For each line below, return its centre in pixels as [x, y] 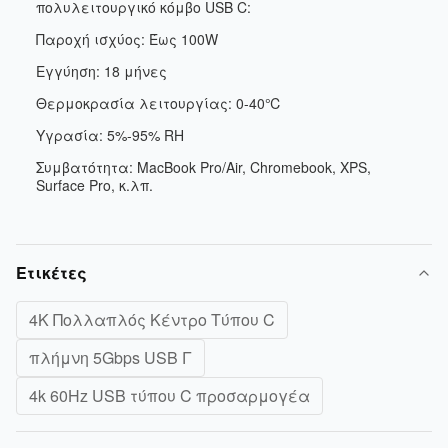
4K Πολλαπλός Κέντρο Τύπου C [152, 319]
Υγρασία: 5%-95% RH [110, 135]
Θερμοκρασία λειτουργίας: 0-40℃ [159, 103]
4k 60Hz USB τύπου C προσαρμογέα [169, 395]
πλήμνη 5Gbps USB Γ [110, 357]
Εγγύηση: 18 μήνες [101, 71]
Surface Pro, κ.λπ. [94, 185]
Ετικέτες [51, 272]
